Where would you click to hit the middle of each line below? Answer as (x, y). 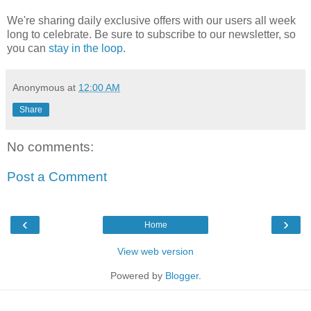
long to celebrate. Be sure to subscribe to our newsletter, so (151, 34)
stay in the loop (86, 48)
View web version (155, 251)
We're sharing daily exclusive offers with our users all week (151, 20)
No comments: (50, 146)
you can (28, 48)
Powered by (137, 275)
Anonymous (39, 87)
